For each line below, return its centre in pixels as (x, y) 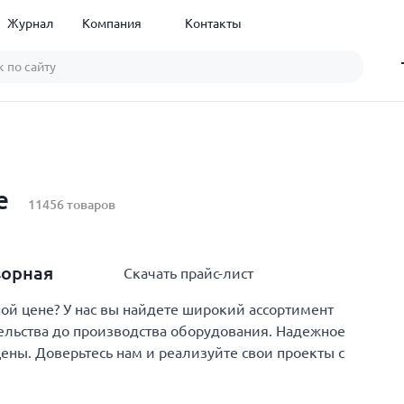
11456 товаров (72, 205)
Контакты (213, 23)
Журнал (30, 23)
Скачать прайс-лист (188, 273)
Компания (111, 23)
